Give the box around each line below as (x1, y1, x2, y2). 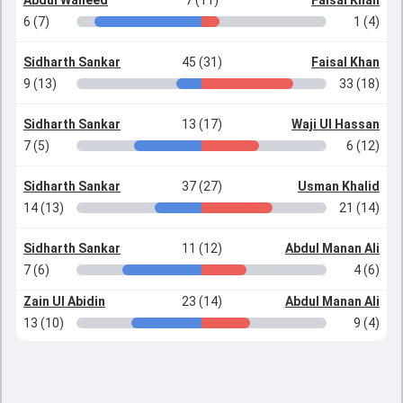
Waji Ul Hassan (291, 117, 380, 131)
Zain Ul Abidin (23, 294, 105, 309)
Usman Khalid (298, 179, 380, 193)
